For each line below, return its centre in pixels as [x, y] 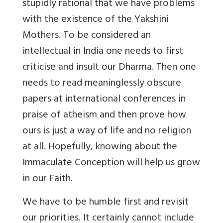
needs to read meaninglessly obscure [102, 84]
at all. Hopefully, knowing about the [100, 148]
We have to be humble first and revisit [106, 203]
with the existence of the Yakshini [96, 20]
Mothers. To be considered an [87, 36]
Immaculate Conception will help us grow [111, 164]
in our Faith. [48, 180]
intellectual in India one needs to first [103, 52]
